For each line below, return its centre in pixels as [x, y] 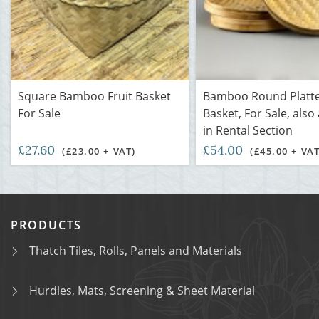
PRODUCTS [47, 225]
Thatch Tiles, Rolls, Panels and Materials [136, 251]
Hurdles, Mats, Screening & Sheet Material [142, 291]
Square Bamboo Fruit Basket [94, 96]
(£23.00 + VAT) [99, 151]
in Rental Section [248, 130]
